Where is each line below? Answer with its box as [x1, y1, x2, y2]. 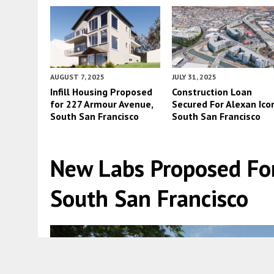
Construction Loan [172, 85, 253, 98]
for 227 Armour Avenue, [50, 97, 153, 110]
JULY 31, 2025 [172, 72, 217, 81]
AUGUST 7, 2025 [50, 72, 105, 81]
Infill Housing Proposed [50, 85, 152, 98]
